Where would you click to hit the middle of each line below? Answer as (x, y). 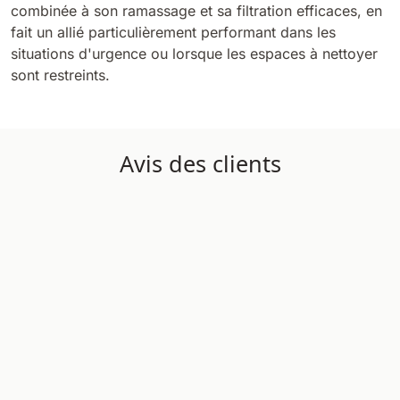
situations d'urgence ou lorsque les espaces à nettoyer (194, 53)
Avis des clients (200, 163)
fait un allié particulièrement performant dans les (173, 32)
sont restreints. (60, 75)
